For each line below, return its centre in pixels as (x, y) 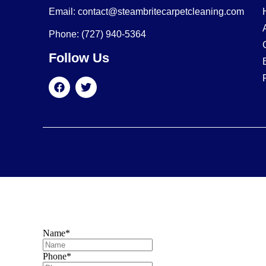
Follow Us (79, 58)
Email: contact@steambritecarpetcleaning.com (146, 11)
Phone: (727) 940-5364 (97, 34)
